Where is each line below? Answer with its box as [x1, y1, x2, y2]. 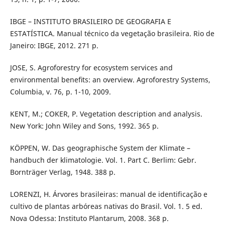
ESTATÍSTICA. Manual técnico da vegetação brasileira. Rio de [10, 29, 214, 39]
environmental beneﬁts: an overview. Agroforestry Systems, [10, 75, 210, 85]
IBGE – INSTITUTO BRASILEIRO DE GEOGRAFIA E [10, 17, 171, 27]
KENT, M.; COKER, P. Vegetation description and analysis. [10, 109, 202, 119]
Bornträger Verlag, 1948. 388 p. [10, 167, 116, 177]
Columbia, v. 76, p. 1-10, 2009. [10, 87, 111, 97]
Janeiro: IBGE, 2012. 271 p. [10, 41, 98, 51]
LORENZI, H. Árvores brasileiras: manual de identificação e [10, 189, 207, 199]
